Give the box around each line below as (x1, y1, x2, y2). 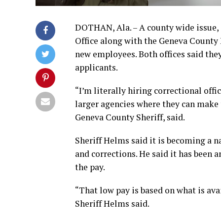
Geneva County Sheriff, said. (75, 111, 185, 123)
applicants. (75, 61, 118, 73)
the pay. (75, 161, 105, 173)
